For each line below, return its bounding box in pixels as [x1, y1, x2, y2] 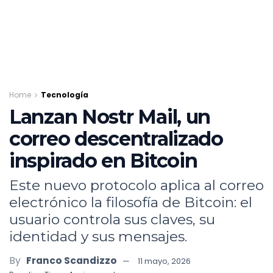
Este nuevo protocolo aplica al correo [9, 176, 264, 194]
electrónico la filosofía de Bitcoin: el [9, 193, 252, 211]
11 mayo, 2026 [138, 255, 191, 267]
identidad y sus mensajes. [9, 227, 187, 245]
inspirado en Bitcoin [9, 149, 202, 172]
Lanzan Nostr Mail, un [9, 105, 211, 129]
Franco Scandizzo [26, 253, 117, 267]
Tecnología [41, 90, 88, 100]
